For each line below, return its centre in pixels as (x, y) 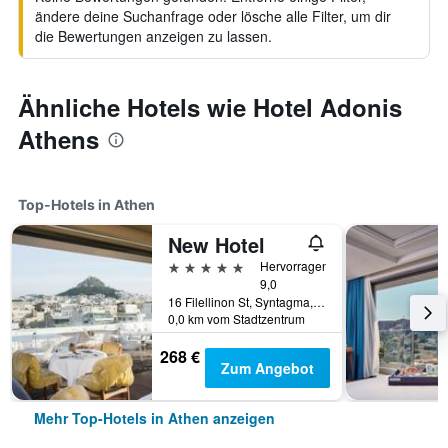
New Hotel (216, 244)
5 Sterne (196, 265)
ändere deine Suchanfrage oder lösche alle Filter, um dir (213, 16)
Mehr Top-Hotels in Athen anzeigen (154, 418)
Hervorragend (298, 265)
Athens (58, 139)
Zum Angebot (267, 368)
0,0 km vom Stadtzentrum (236, 318)
